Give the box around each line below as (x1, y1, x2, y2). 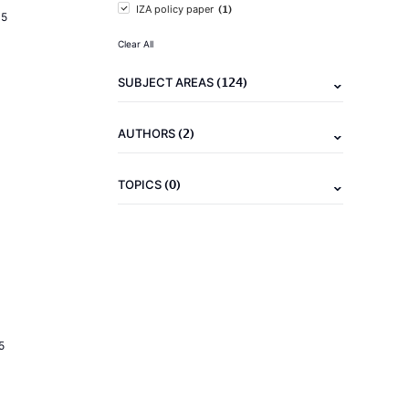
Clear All (118, 38, 153, 49)
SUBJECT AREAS (118, 75, 216, 89)
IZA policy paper (136, 3, 214, 16)
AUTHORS (118, 126, 178, 141)
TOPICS (118, 177, 164, 192)
